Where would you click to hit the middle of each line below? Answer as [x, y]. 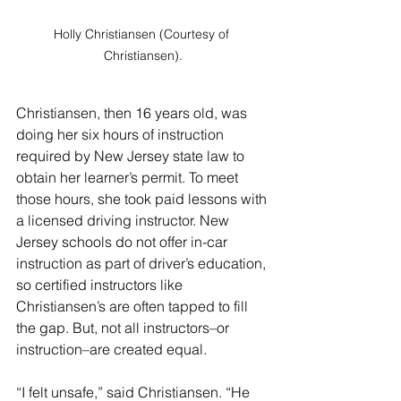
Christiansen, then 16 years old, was [133, 112]
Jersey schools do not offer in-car [124, 241]
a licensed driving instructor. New [124, 220]
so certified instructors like [101, 284]
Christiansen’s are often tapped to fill [134, 306]
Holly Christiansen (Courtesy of [143, 34]
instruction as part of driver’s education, [143, 263]
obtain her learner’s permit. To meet [129, 177]
